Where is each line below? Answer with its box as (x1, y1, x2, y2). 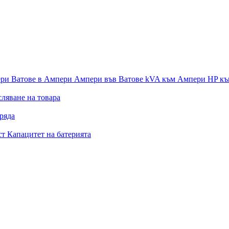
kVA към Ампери (145, 75, 208, 83)
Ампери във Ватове (74, 75, 145, 83)
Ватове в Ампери (11, 75, 74, 83)
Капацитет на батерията (7, 130, 91, 139)
